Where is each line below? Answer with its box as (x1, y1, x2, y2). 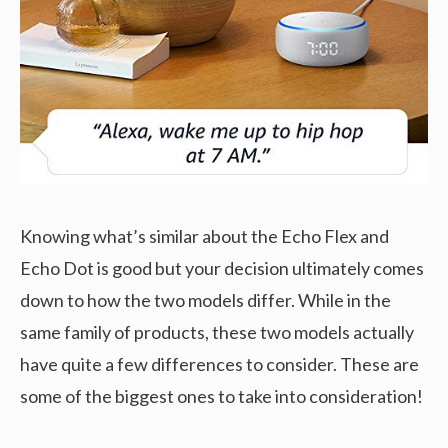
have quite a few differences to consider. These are (20, 353, 419, 376)
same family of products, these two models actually (20, 321, 414, 344)
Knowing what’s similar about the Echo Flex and (20, 225, 389, 248)
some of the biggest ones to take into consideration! (20, 385, 423, 408)
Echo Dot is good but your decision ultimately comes (20, 257, 424, 280)
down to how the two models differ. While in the (20, 289, 391, 312)
